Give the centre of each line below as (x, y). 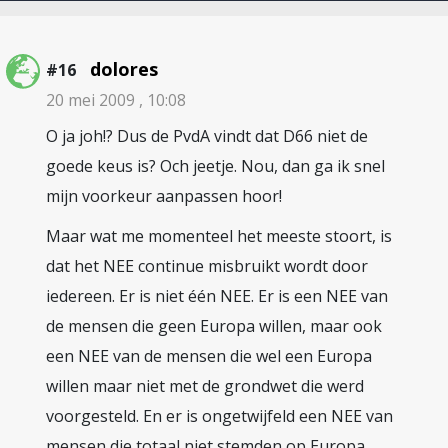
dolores (124, 69)
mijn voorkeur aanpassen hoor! (164, 196)
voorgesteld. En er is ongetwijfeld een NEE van (219, 416)
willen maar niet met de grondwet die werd (205, 386)
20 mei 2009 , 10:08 (116, 100)
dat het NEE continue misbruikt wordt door (207, 266)
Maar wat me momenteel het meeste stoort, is (219, 236)
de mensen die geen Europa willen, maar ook (214, 326)
